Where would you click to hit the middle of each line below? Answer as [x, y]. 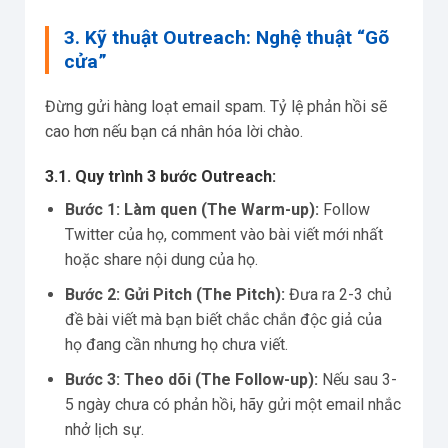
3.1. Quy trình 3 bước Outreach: [160, 177]
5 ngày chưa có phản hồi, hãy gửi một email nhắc [233, 404]
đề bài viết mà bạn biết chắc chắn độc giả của [223, 319]
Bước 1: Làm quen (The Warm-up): [192, 210]
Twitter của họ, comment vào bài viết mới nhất [224, 235]
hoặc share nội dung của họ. [161, 260]
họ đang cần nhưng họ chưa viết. [176, 344]
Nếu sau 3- [357, 379]
